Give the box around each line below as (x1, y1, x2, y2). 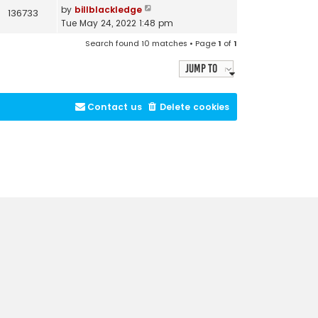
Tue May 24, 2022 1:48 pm (60, 17, 173, 30)
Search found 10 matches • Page (84, 38, 218, 50)
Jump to (185, 61, 217, 75)
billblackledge (74, 4, 142, 16)
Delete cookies (159, 100, 229, 113)
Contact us (87, 100, 142, 113)
